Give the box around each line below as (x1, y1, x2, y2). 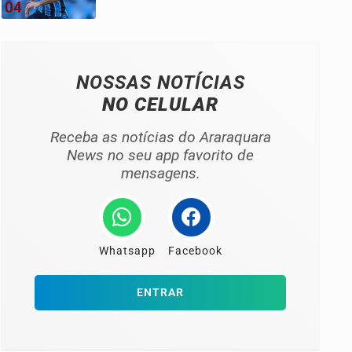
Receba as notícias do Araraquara (49, 127, 271, 146)
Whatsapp (98, 244, 156, 258)
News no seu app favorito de (67, 145, 254, 164)
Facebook (167, 244, 222, 258)
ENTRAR (137, 285, 184, 299)
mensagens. (120, 163, 200, 182)
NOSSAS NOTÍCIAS (75, 71, 245, 93)
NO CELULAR (102, 93, 218, 115)
